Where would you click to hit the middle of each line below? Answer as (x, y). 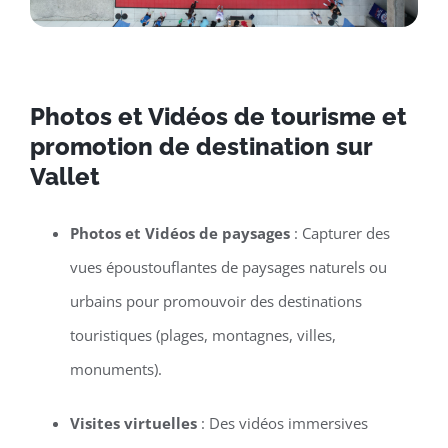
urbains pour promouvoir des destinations (215, 301)
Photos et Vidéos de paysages (179, 233)
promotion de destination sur (200, 146)
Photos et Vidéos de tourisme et (218, 116)
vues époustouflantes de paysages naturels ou (228, 267)
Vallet (67, 176)
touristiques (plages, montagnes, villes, (202, 335)
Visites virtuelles (133, 423)
